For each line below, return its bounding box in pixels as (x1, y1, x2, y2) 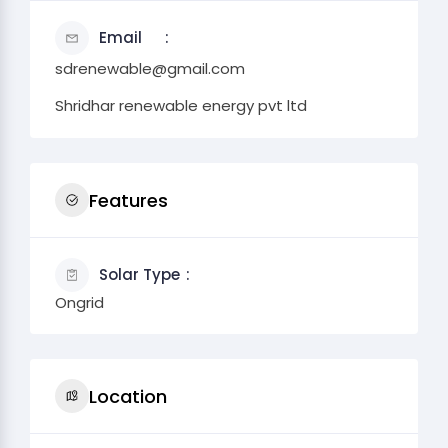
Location (89, 383, 167, 409)
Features (89, 187, 168, 213)
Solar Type (99, 264, 180, 285)
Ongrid (55, 292, 104, 313)
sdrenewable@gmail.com (55, 58, 245, 79)
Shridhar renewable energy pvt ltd (55, 95, 307, 116)
